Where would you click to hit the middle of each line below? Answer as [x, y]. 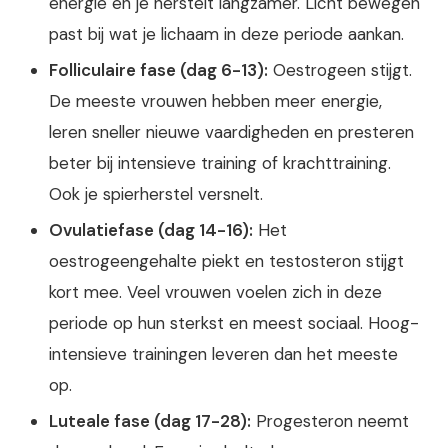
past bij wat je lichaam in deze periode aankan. [227, 34]
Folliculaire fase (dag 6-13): [159, 70]
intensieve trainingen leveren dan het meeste [224, 354]
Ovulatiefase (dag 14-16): [151, 230]
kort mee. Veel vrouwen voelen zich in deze [216, 292]
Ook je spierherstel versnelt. [156, 194]
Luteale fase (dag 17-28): [150, 421]
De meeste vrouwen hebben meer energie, [216, 101]
